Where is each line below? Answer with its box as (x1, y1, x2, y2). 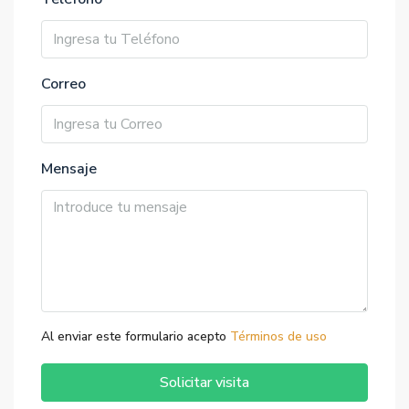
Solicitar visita (160, 372, 249, 393)
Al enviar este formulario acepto (41, 328, 230, 345)
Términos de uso (230, 328, 327, 345)
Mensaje (41, 159, 97, 179)
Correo (41, 74, 86, 94)
